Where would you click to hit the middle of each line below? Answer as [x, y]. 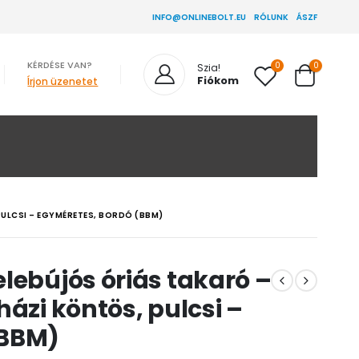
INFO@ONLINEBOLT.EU [199, 17]
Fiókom [218, 81]
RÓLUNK [271, 17]
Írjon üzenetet [63, 81]
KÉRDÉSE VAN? [60, 65]
